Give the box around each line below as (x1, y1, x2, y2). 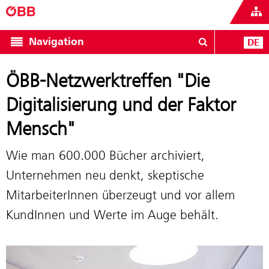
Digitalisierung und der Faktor (6, 94, 236, 116)
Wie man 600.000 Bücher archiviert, (6, 148, 205, 163)
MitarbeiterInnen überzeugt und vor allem (6, 187, 235, 202)
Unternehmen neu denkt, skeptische (6, 168, 204, 183)
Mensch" (6, 118, 75, 140)
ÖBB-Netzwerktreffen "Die (6, 70, 210, 92)
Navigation (29, 35, 84, 48)
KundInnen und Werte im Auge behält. (6, 207, 219, 222)
